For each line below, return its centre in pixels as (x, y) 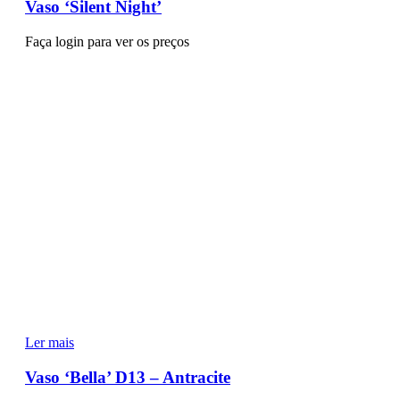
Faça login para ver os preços (107, 42)
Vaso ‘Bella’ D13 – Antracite (128, 377)
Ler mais (50, 343)
